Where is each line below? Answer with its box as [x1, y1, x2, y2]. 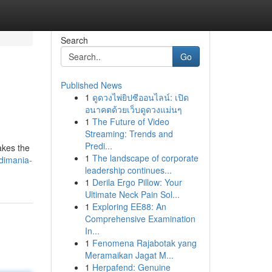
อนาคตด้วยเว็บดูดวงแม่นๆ [84, 103, 182, 115]
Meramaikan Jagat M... [84, 249, 174, 261]
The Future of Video [92, 115, 169, 127]
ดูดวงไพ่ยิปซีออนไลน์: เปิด [92, 91, 189, 103]
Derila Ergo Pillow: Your [92, 176, 182, 188]
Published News [60, 79, 122, 91]
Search [60, 34, 88, 46]
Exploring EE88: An [92, 200, 166, 212]
